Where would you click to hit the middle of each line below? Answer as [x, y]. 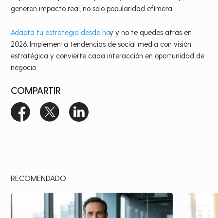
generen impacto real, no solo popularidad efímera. [92, 8]
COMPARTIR [36, 90]
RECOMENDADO [39, 178]
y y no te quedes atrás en [151, 32]
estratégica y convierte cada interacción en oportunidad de [108, 55]
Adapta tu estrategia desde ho [60, 32]
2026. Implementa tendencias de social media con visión [101, 44]
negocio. [24, 67]
